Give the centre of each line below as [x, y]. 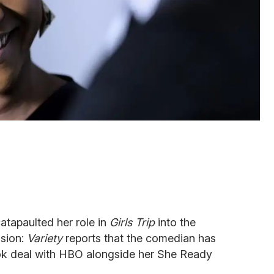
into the [177, 222]
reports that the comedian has [141, 238]
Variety [46, 238]
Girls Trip [134, 222]
